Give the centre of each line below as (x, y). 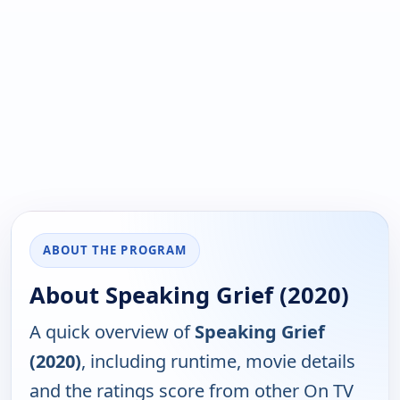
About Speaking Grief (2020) (189, 296)
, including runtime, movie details (218, 362)
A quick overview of (112, 332)
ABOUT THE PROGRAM (115, 250)
